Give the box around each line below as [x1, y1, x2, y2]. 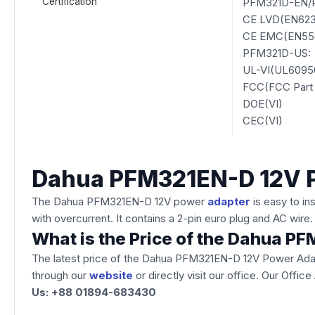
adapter [207, 195, 250, 208]
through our [32, 269, 89, 282]
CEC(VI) [243, 114, 283, 127]
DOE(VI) [243, 97, 283, 110]
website [89, 269, 133, 282]
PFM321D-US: [243, 46, 311, 60]
